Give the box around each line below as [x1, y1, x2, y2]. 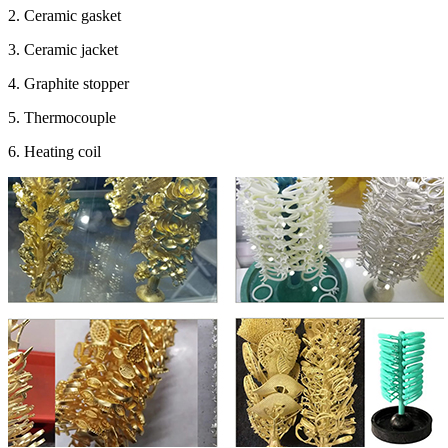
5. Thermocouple [8, 108, 116, 126]
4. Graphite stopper [8, 74, 129, 92]
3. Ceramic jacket [8, 40, 118, 58]
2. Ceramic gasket [8, 6, 121, 24]
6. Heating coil [8, 142, 101, 160]
